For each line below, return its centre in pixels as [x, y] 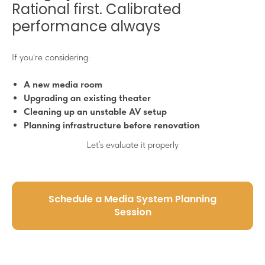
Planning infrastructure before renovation [112, 125]
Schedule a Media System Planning [132, 199]
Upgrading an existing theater [87, 98]
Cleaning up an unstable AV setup [95, 112]
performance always [86, 27]
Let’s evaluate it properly [132, 145]
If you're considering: [51, 57]
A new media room [63, 85]
